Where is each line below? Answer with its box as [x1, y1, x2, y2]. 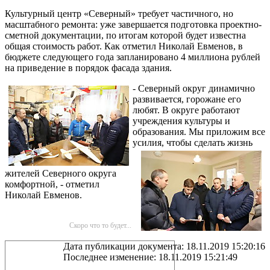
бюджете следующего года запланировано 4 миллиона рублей [5, 52, 260, 62]
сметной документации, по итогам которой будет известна [5, 30, 246, 40]
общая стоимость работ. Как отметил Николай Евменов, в [5, 41, 243, 51]
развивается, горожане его [133, 94, 241, 104]
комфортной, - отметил [5, 179, 99, 189]
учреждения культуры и [133, 116, 230, 126]
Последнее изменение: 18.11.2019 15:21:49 [63, 252, 237, 262]
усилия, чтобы [133, 137, 194, 148]
